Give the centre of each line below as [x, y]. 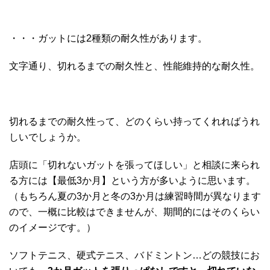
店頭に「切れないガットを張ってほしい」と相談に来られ [134, 165]
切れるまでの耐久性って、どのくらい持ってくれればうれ [134, 122]
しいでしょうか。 [48, 137]
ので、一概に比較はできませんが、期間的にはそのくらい [134, 212]
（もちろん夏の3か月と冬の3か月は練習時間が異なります [135, 196]
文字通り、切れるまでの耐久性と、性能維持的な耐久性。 [134, 66]
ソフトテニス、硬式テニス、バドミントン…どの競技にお [134, 256]
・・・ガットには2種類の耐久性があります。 [108, 39]
